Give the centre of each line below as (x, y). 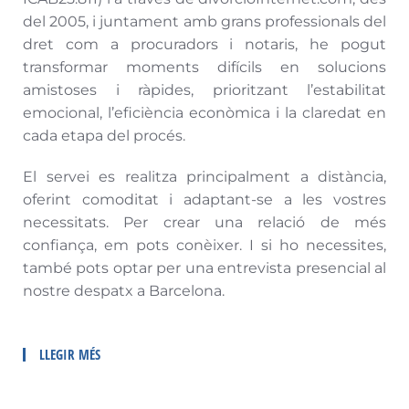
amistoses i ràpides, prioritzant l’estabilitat (204, 89)
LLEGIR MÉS (70, 354)
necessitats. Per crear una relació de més (204, 222)
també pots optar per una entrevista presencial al (204, 267)
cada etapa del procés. (104, 135)
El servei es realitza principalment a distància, (204, 176)
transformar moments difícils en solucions (204, 67)
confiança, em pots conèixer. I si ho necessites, (204, 245)
